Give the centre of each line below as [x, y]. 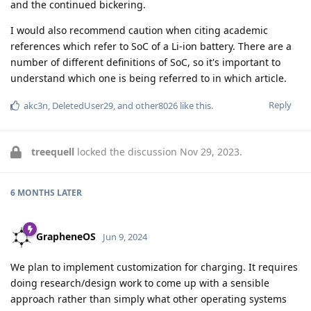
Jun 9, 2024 [125, 236]
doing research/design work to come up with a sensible [140, 283]
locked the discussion [127, 152]
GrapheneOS [66, 236]
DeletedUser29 [83, 106]
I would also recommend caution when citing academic [139, 31]
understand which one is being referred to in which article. [149, 78]
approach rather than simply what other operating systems [149, 299]
